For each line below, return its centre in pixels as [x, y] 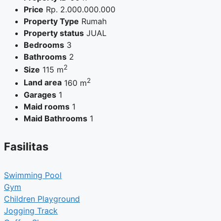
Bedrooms [44, 45]
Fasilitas [26, 147]
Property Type [51, 21]
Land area [43, 83]
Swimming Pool [33, 175]
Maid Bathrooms [55, 118]
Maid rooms [47, 106]
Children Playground [42, 199]
